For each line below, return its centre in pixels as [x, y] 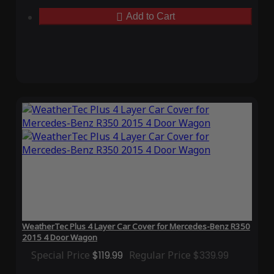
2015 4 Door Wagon [59, 238]
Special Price [60, 255]
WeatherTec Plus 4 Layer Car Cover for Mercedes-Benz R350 [136, 227]
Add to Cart [150, 17]
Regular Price [160, 255]
